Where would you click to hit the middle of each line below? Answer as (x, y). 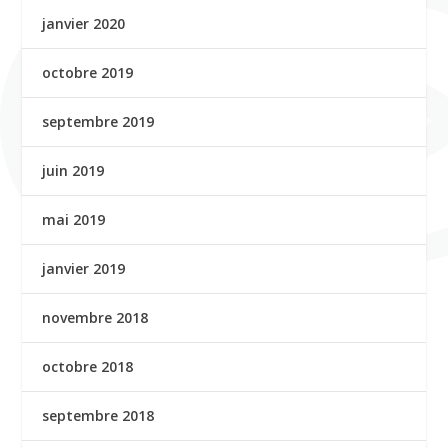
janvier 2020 (84, 23)
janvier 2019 (84, 268)
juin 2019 (73, 170)
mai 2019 (74, 219)
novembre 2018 (95, 317)
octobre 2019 (88, 72)
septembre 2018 (98, 415)
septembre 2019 (98, 121)
